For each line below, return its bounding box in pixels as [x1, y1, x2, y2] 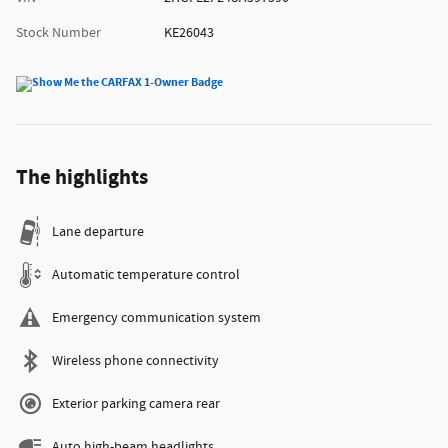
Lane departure [52, 222, 144, 241]
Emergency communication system [52, 308, 261, 327]
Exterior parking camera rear [52, 394, 220, 413]
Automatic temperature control [52, 265, 240, 284]
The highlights [16, 163, 148, 192]
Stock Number [16, 23, 101, 42]
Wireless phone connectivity [52, 351, 219, 370]
